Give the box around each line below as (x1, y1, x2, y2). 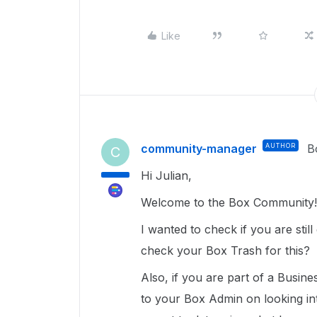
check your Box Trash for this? (141, 243, 310, 258)
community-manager (141, 142, 257, 156)
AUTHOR (265, 142, 296, 149)
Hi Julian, (141, 168, 195, 183)
